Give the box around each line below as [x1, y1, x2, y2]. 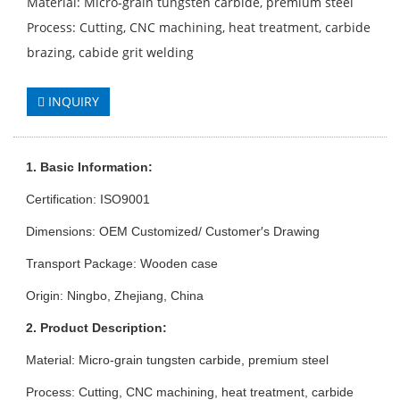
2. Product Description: [26, 321, 167, 336]
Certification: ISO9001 [26, 192, 150, 207]
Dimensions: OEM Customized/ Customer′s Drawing [26, 224, 320, 239]
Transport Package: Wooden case [26, 256, 218, 271]
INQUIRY [45, 93, 99, 111]
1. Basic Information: [26, 160, 153, 175]
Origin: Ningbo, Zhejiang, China [26, 288, 204, 304]
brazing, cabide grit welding [27, 44, 194, 62]
